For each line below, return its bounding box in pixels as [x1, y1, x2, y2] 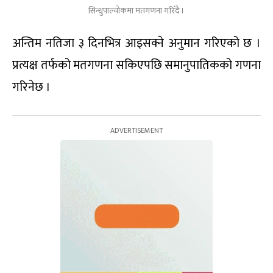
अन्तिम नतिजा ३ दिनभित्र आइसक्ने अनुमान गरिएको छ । [12, 33, 261, 54]
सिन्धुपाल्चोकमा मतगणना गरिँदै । [88, 4, 185, 18]
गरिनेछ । [12, 77, 51, 98]
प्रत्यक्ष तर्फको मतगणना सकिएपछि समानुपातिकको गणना [12, 55, 261, 76]
